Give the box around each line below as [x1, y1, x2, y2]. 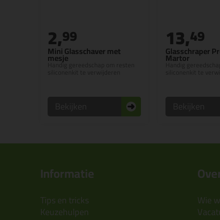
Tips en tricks [40, 192, 89, 209]
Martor [165, 51, 190, 66]
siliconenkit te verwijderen [48, 66, 120, 79]
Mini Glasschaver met [48, 44, 121, 59]
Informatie [40, 163, 94, 185]
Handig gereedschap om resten [48, 59, 135, 71]
